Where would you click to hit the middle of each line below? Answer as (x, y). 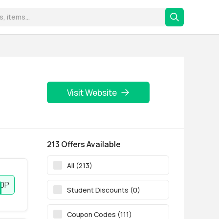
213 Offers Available (84, 144)
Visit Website (92, 92)
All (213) (80, 165)
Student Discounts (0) (104, 190)
